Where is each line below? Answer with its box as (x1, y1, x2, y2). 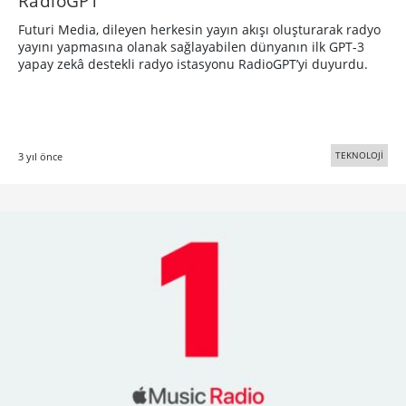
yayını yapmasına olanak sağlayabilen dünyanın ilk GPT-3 (18, 38, 364, 56)
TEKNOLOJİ (335, 149, 383, 162)
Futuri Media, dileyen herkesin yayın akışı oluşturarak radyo (18, 21, 381, 39)
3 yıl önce (18, 150, 63, 164)
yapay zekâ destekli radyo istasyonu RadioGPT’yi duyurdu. (18, 55, 368, 73)
